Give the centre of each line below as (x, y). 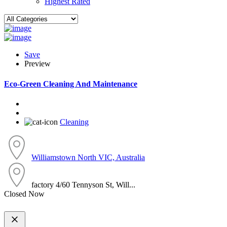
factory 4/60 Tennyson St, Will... (83, 184)
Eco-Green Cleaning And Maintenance (71, 84)
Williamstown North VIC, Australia (88, 157)
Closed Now (24, 194)
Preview (37, 64)
